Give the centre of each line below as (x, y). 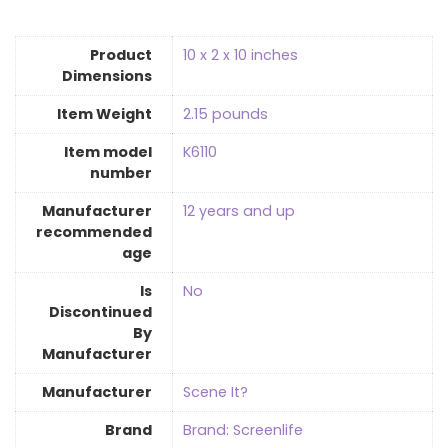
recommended (94, 232)
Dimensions (107, 76)
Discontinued (100, 312)
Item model (108, 152)
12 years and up (239, 211)
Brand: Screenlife (243, 430)
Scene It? (215, 392)
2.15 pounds (225, 114)
